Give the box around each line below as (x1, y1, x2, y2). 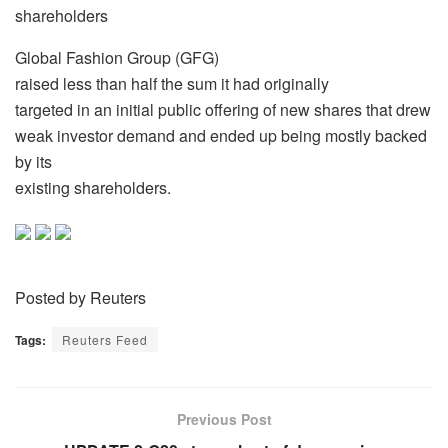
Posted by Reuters (15, 285, 146, 309)
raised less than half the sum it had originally (15, 71, 329, 95)
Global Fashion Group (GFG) (15, 45, 219, 69)
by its (15, 149, 52, 173)
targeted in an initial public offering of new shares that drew (15, 97, 431, 121)
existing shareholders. (15, 175, 171, 199)
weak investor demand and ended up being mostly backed (15, 123, 427, 147)
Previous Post (176, 408, 272, 429)
